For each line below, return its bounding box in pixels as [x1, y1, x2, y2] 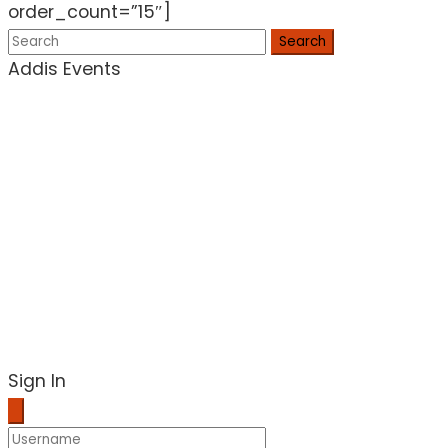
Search [279, 32, 326, 52]
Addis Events [8, 57, 121, 82]
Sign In [8, 369, 66, 394]
